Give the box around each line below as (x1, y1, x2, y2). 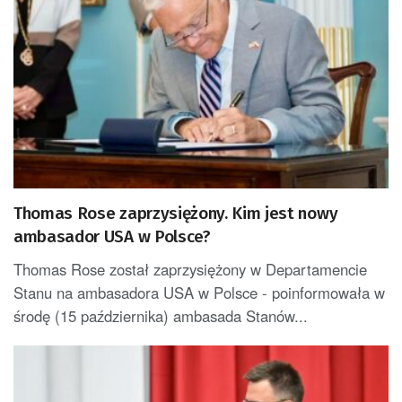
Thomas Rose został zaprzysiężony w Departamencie (13, 258, 367, 281)
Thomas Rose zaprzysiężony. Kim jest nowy (13, 203, 338, 224)
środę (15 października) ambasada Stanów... (13, 305, 308, 328)
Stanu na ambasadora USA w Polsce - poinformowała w (13, 282, 385, 304)
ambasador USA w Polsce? (13, 226, 211, 248)
